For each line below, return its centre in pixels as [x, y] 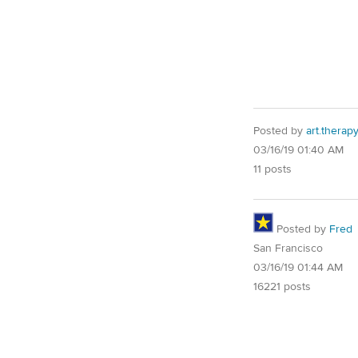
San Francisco [288, 248]
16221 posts [282, 286]
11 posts [272, 169]
